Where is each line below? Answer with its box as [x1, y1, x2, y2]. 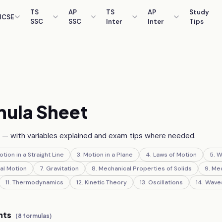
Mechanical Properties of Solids [99, 165, 192, 172]
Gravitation [46, 165, 79, 172]
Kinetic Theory [85, 178, 127, 186]
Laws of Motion [153, 151, 197, 159]
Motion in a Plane [83, 151, 133, 159]
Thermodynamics [12, 178, 64, 186]
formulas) [22, 212, 52, 220]
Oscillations [148, 178, 183, 186]
